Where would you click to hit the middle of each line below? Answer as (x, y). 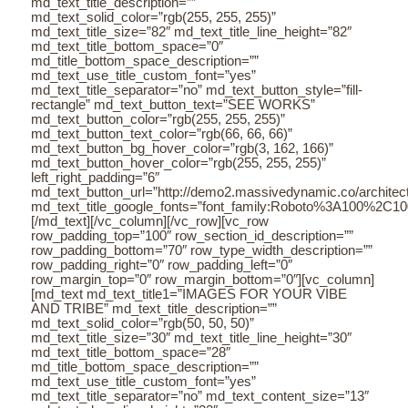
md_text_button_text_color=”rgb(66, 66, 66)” (162, 134)
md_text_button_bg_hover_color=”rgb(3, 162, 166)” (183, 148)
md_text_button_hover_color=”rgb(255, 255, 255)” (179, 163)
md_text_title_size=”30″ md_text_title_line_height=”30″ (192, 338)
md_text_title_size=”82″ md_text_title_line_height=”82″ (192, 32)
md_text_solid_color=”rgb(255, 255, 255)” (154, 17)
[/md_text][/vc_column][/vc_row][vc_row (150, 221)
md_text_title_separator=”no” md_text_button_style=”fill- (197, 90)
